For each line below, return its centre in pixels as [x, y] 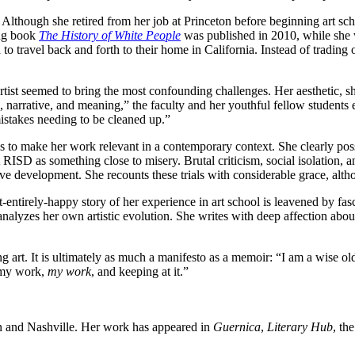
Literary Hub [300, 326]
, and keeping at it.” [140, 271]
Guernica [237, 326]
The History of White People [110, 35]
